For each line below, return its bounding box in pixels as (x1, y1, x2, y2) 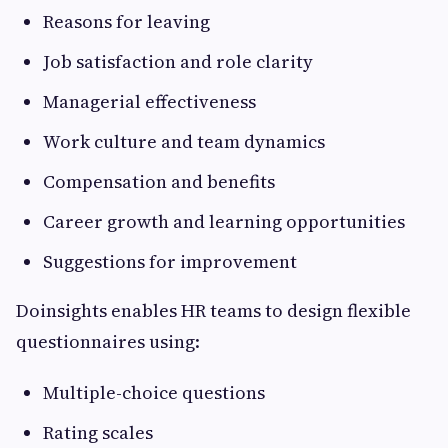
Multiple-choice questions (43, 380, 265, 405)
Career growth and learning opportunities (43, 209, 405, 234)
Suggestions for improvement (43, 249, 297, 274)
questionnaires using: (16, 329, 200, 354)
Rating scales (43, 420, 153, 445)
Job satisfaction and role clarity (43, 49, 313, 74)
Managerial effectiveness (43, 89, 256, 114)
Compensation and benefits (43, 169, 275, 194)
